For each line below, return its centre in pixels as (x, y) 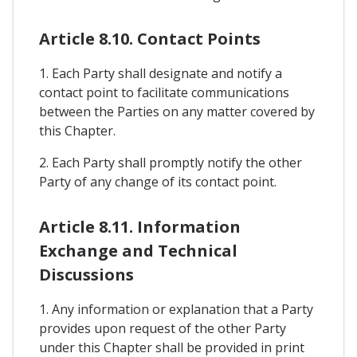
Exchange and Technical (138, 250)
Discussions (86, 274)
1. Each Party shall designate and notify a (161, 74)
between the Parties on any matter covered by (177, 112)
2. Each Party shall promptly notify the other (171, 163)
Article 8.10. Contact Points (150, 39)
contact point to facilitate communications (164, 93)
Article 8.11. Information (140, 226)
